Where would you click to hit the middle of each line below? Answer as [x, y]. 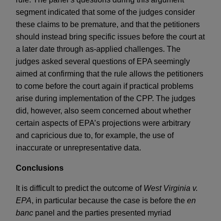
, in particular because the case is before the [109, 201]
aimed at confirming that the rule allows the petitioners [110, 74]
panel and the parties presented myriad [102, 213]
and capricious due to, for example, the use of [95, 136]
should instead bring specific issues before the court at [110, 37]
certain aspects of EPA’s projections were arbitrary [103, 123]
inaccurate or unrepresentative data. [78, 148]
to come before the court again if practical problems [105, 86]
